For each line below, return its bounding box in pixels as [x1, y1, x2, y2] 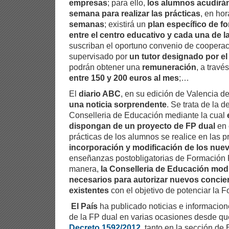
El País [71, 201, 98, 211]
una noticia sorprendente [69, 99, 167, 109]
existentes [69, 185, 109, 195]
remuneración [142, 62, 196, 72]
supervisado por [69, 51, 129, 61]
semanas [69, 19, 104, 29]
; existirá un [104, 19, 148, 29]
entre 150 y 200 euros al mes [69, 73, 179, 82]
